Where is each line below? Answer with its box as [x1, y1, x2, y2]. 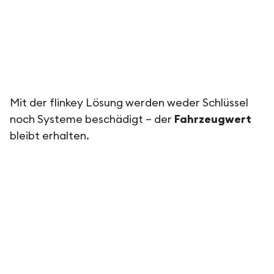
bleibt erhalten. [10, 130, 89, 142]
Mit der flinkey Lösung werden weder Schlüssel [10, 97, 248, 109]
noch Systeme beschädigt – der [10, 114, 174, 125]
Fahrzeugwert [174, 114, 251, 125]
